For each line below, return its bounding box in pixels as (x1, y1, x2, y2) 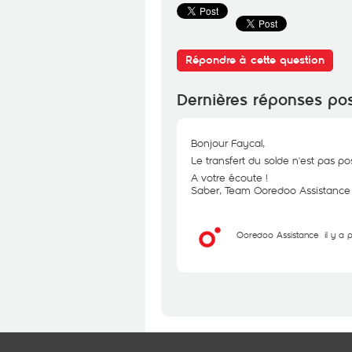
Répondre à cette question (185, 53, 324, 67)
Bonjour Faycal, (191, 136, 265, 150)
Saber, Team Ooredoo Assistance (191, 183, 350, 197)
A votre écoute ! (191, 170, 268, 185)
